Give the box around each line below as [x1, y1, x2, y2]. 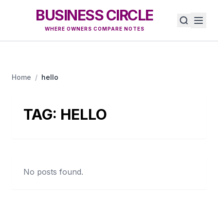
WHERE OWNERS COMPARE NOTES [44, 26, 145, 32]
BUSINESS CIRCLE [36, 6, 153, 24]
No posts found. [23, 167, 83, 177]
